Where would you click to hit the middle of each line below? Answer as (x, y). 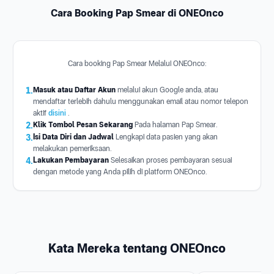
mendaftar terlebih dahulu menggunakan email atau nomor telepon (141, 101)
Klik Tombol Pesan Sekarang (83, 124)
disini (58, 113)
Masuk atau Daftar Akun (74, 90)
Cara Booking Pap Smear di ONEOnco (137, 13)
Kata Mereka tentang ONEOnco (137, 248)
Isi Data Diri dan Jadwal (73, 137)
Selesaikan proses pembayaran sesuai (170, 160)
